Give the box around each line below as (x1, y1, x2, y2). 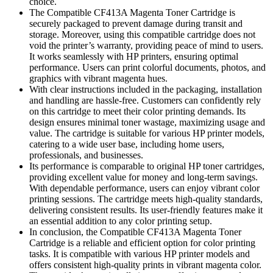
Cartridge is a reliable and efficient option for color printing (29, 238, 255, 249)
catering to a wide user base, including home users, (29, 139, 224, 150)
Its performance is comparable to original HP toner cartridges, (29, 161, 264, 172)
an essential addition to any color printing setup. (29, 216, 212, 227)
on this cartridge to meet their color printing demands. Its (29, 106, 246, 117)
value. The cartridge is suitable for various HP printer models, (29, 128, 264, 139)
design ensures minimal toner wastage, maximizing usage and (29, 117, 265, 128)
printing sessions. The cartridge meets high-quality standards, (29, 194, 263, 205)
